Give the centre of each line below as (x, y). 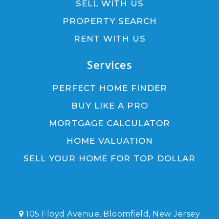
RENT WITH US (109, 38)
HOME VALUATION (109, 141)
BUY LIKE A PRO (109, 105)
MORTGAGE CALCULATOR (109, 123)
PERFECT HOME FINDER (109, 88)
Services (109, 64)
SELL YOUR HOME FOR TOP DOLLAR (109, 158)
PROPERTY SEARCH (109, 21)
